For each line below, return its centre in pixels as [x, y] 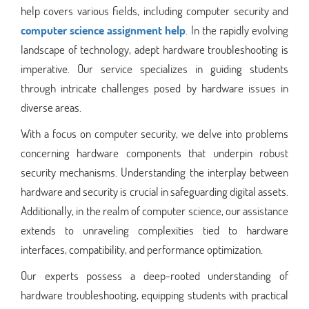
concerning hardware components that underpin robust [154, 152]
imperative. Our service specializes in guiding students [154, 68]
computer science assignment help [103, 30]
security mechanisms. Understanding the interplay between [154, 172]
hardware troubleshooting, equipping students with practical [154, 295]
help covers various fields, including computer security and [154, 10]
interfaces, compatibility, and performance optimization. [142, 249]
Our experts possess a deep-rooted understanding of [154, 275]
